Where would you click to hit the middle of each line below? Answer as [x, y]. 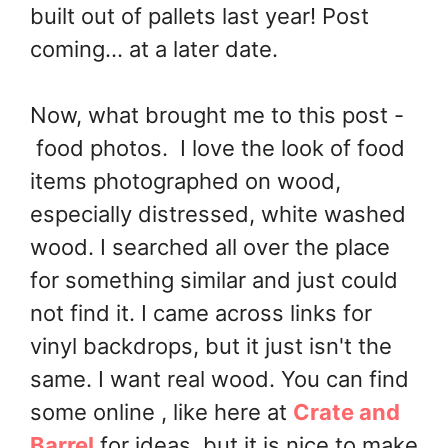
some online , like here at [161, 411]
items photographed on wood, [185, 180]
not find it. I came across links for [201, 312]
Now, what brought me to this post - [217, 114]
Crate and [346, 411]
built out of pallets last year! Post [199, 15]
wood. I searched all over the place [210, 246]
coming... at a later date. [154, 48]
